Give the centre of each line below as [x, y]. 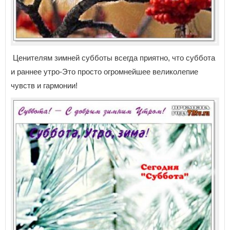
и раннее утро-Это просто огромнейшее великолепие [104, 71]
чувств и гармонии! [44, 85]
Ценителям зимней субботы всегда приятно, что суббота [113, 57]
